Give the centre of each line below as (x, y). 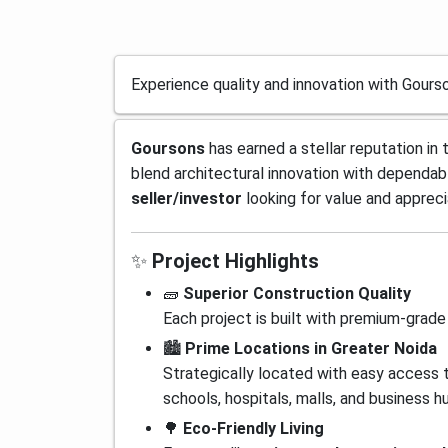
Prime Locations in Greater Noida (311, 348)
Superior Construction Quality (297, 293)
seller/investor (186, 198)
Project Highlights (235, 261)
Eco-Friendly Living (253, 428)
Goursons (168, 148)
